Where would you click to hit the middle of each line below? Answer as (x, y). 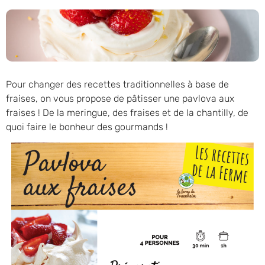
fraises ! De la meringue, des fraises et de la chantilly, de (127, 112)
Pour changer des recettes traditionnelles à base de (117, 84)
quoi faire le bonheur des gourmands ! (87, 127)
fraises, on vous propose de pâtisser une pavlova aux (120, 98)
